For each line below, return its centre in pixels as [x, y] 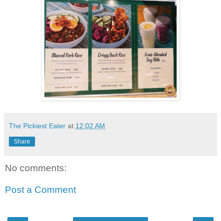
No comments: [36, 168]
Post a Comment [40, 189]
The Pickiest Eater [37, 126]
